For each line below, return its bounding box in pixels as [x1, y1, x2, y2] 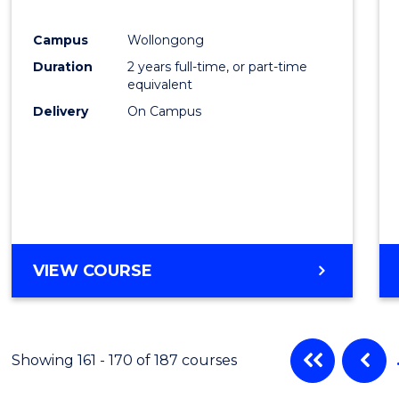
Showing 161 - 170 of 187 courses [12, 351, 238, 369]
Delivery [33, 102, 89, 119]
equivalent [127, 76, 193, 93]
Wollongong [127, 31, 205, 48]
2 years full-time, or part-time [127, 58, 308, 75]
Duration [33, 58, 94, 75]
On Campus [127, 102, 202, 119]
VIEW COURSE [33, 260, 153, 281]
